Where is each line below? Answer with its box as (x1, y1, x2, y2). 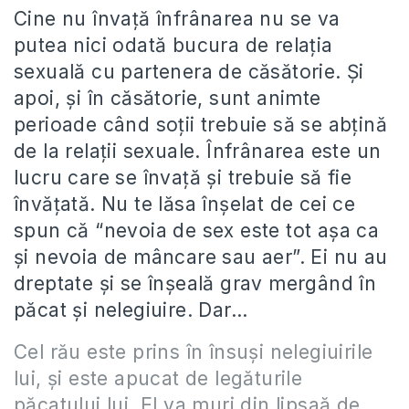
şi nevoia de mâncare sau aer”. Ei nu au (14, 245, 388, 268)
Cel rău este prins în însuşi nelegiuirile (14, 340, 373, 363)
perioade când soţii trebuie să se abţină (14, 112, 387, 136)
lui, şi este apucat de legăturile (14, 366, 303, 390)
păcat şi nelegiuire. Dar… (14, 298, 247, 321)
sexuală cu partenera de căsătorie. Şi (14, 59, 364, 83)
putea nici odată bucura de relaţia (14, 33, 333, 57)
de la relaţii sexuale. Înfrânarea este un (14, 139, 382, 163)
